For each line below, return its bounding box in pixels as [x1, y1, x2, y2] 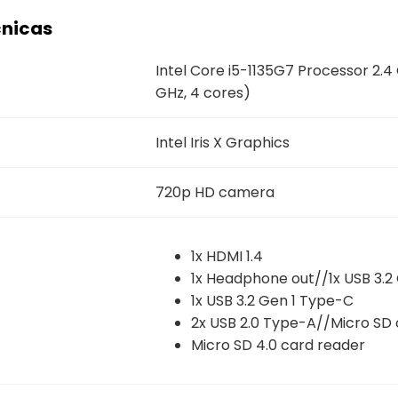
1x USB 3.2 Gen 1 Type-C [190, 290, 354, 311]
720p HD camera [155, 181, 275, 203]
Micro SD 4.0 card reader [190, 334, 365, 355]
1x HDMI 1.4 [190, 245, 263, 267]
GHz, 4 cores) [155, 82, 251, 103]
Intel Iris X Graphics [155, 131, 290, 153]
